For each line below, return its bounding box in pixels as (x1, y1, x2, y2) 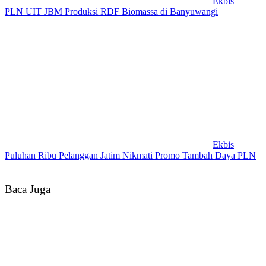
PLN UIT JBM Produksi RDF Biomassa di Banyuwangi (5, 6, 218, 17)
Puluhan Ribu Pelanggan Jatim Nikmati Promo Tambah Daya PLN (5, 150, 256, 160)
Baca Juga (5, 182, 50, 195)
